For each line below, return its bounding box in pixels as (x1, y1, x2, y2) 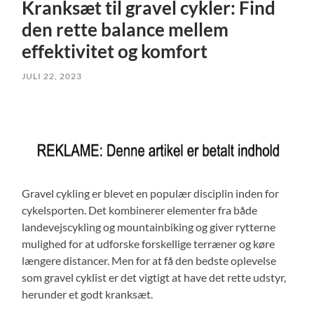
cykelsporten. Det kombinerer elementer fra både (22, 203, 258, 217)
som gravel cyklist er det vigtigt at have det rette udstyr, (22, 271, 287, 285)
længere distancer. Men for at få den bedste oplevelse (22, 254, 277, 268)
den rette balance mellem (22, 18, 229, 41)
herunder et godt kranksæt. (22, 287, 153, 301)
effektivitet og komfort (22, 40, 208, 63)
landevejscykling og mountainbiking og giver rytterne (22, 220, 276, 234)
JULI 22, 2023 (22, 71, 83, 82)
